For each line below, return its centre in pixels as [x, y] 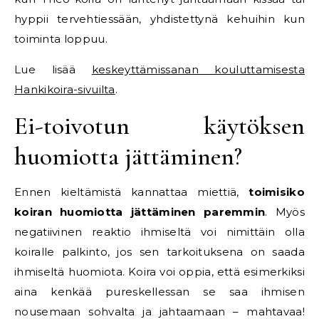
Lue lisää [53, 70]
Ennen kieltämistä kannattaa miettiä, [132, 192]
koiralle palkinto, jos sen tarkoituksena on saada [159, 252]
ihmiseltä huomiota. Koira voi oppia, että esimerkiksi [159, 272]
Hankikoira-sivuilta [65, 90]
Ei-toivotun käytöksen [159, 126]
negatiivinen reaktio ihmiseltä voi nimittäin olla [159, 232]
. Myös [285, 212]
